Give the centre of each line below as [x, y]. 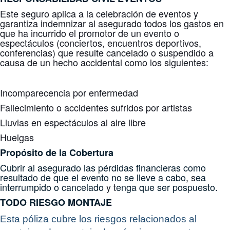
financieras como [171, 167]
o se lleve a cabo [151, 177]
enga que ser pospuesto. [168, 187]
